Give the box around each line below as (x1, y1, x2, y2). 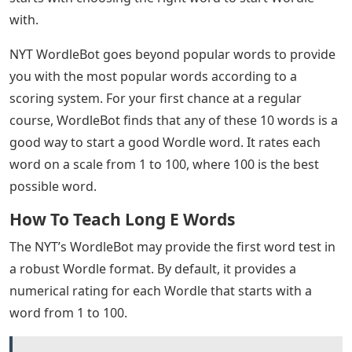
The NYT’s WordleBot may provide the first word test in (9, 237, 335, 255)
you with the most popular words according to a (9, 67, 297, 85)
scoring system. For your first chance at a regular (9, 89, 302, 107)
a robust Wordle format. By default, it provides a (9, 259, 296, 277)
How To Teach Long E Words (9, 207, 235, 230)
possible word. (9, 177, 97, 195)
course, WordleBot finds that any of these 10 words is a (9, 111, 338, 129)
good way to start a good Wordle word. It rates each (9, 133, 321, 151)
